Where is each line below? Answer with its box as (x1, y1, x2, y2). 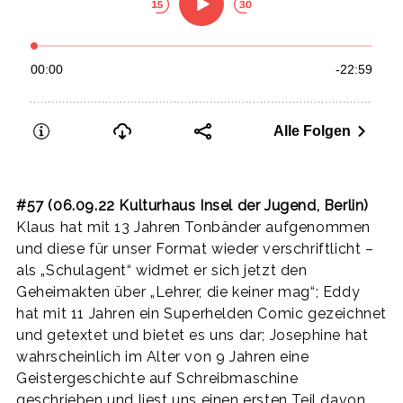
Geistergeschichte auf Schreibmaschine (16, 369, 299, 387)
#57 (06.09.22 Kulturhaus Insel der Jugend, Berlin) (16, 196, 369, 214)
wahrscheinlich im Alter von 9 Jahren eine (16, 347, 309, 365)
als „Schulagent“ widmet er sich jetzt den (16, 261, 308, 279)
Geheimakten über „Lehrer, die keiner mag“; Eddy (16, 282, 361, 300)
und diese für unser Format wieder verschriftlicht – (16, 239, 374, 257)
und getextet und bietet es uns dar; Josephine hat (16, 326, 369, 344)
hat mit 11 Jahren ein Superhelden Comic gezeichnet (16, 304, 388, 322)
